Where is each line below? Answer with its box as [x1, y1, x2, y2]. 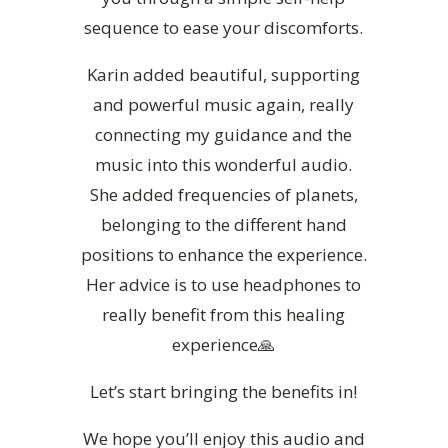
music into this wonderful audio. [95, 153, 353, 176]
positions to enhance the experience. [80, 243, 367, 266]
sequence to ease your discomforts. [84, 16, 364, 39]
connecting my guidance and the [95, 123, 353, 146]
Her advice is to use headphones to [86, 273, 362, 296]
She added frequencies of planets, [89, 183, 358, 206]
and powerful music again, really [93, 93, 355, 116]
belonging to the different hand [100, 213, 347, 236]
